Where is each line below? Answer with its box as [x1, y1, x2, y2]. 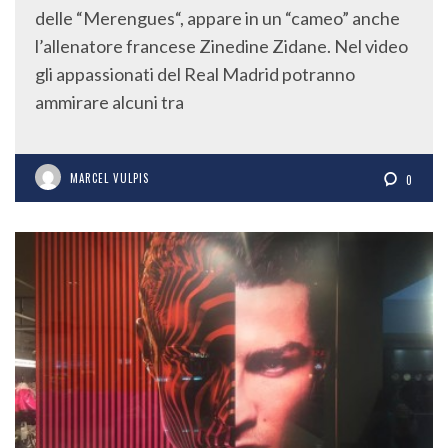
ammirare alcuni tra [35, 90, 184, 113]
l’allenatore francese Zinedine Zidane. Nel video [35, 34, 408, 57]
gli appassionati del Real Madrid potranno [35, 62, 355, 85]
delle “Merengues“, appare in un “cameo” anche [35, 6, 400, 29]
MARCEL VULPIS [70, 169, 149, 186]
